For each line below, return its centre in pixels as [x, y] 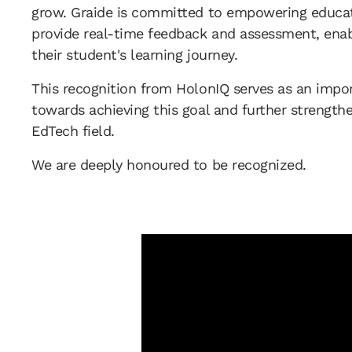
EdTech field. [73, 131]
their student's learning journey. [135, 55]
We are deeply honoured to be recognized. [169, 165]
